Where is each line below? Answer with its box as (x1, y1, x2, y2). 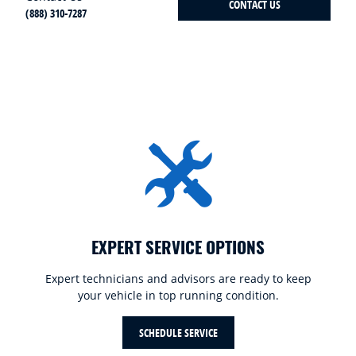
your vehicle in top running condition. (77, 287, 279, 303)
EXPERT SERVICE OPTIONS (91, 234, 265, 259)
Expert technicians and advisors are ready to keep (44, 270, 311, 286)
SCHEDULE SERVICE (138, 324, 218, 340)
